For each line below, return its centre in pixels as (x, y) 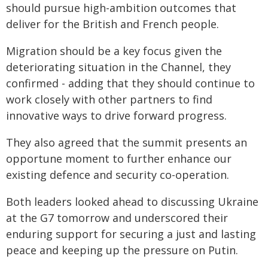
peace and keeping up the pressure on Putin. (122, 250)
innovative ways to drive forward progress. (116, 115)
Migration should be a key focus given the (114, 51)
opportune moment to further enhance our (119, 159)
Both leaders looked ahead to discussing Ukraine (132, 202)
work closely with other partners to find (109, 99)
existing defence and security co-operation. (118, 175)
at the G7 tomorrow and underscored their (117, 218)
